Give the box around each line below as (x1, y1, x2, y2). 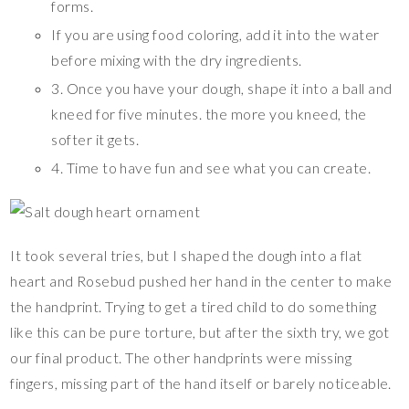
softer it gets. (51, 130, 140, 148)
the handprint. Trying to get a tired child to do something (10, 297, 377, 315)
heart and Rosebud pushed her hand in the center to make (10, 271, 393, 289)
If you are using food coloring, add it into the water (51, 25, 380, 43)
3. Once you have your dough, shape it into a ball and (51, 79, 393, 97)
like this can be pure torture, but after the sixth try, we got (10, 322, 390, 341)
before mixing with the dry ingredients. (51, 50, 302, 68)
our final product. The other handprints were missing (10, 348, 352, 366)
